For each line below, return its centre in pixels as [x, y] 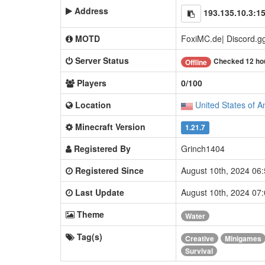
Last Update [100, 193]
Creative [200, 238]
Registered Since [109, 171]
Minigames [243, 238]
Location [93, 105]
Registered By [102, 149]
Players [92, 83]
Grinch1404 [203, 149]
